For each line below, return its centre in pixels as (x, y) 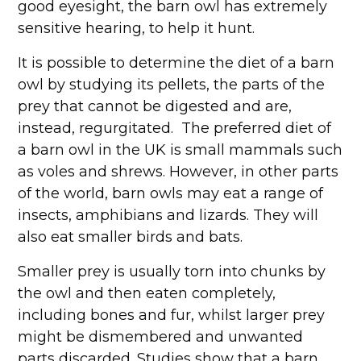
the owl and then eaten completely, (147, 293)
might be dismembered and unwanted (161, 337)
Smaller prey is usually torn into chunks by (172, 272)
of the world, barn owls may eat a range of (171, 193)
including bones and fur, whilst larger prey (172, 315)
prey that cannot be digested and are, (155, 106)
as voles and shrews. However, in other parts (178, 172)
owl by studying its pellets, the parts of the (172, 85)
